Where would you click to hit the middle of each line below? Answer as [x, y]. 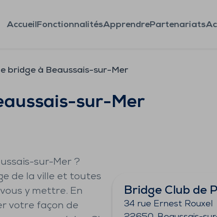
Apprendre [126, 25]
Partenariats [178, 25]
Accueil [22, 25]
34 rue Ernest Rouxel [169, 204]
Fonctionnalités [70, 25]
